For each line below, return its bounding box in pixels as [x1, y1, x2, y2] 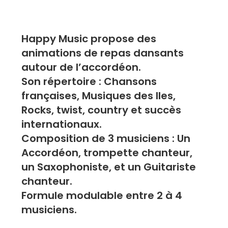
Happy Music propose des [21, 31, 157, 46]
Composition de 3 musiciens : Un [21, 131, 191, 146]
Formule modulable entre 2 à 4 [21, 188, 183, 203]
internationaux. [21, 117, 102, 131]
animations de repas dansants [21, 45, 184, 60]
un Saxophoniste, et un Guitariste [21, 159, 196, 174]
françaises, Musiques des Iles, [21, 88, 176, 103]
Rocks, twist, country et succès [21, 102, 182, 117]
